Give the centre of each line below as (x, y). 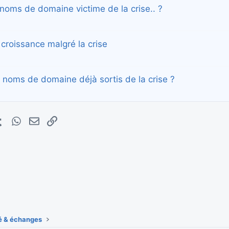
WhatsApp (38, 120)
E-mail (49, 120)
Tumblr (14, 120)
